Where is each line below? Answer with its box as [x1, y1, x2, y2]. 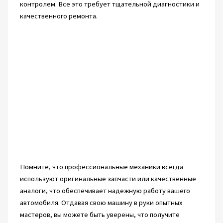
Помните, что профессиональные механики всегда [19, 162, 183, 172]
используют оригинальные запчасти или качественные [19, 174, 196, 184]
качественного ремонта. [19, 11, 98, 20]
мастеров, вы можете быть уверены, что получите [19, 210, 180, 220]
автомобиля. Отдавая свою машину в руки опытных [19, 198, 183, 208]
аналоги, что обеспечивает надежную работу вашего [19, 186, 190, 196]
